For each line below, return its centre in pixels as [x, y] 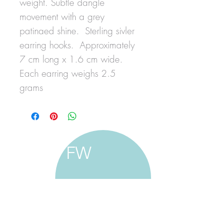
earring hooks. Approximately [77, 45]
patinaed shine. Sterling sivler [77, 31]
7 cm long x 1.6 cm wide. [71, 59]
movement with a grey [62, 16]
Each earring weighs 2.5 [68, 73]
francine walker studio [83, 189]
